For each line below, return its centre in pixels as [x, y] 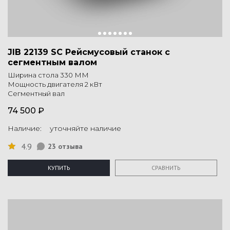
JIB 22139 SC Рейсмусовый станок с [89, 52]
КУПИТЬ [59, 168]
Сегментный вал [36, 94]
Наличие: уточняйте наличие [64, 129]
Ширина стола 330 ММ [48, 75]
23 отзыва [65, 147]
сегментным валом [52, 63]
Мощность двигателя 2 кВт [55, 84]
